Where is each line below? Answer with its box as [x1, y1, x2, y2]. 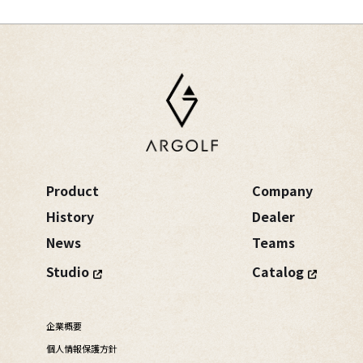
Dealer [252, 207, 296, 227]
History [45, 207, 94, 227]
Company [252, 181, 314, 201]
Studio [45, 262, 89, 282]
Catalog [252, 262, 305, 282]
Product [45, 181, 99, 201]
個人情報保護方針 [45, 342, 117, 356]
